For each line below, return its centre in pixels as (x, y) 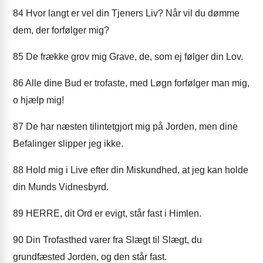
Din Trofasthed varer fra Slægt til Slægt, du (113, 240)
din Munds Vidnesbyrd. (61, 187)
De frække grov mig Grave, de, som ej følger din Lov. (133, 57)
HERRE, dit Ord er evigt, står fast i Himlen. (112, 213)
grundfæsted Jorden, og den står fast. (90, 257)
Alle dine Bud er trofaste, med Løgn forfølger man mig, (136, 83)
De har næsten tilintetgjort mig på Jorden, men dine (131, 127)
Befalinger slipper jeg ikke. (68, 144)
